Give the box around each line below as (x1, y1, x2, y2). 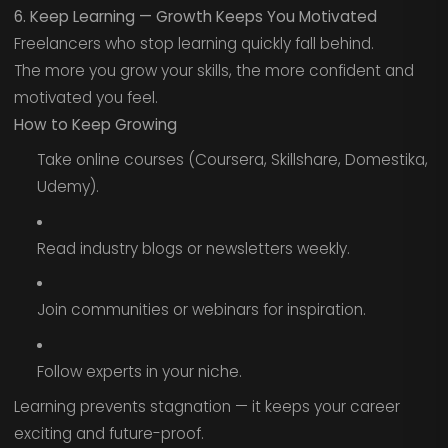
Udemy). (36, 175, 99, 197)
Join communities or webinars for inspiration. (36, 299, 366, 321)
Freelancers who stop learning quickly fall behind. (13, 33, 374, 55)
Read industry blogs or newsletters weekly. (36, 237, 350, 259)
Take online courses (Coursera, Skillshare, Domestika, (36, 148, 428, 170)
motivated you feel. (13, 87, 158, 109)
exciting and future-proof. (13, 422, 204, 444)
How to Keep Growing (13, 114, 177, 136)
